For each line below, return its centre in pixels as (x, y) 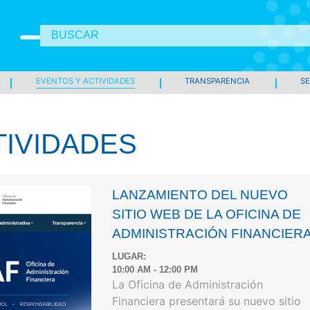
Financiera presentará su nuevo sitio (207, 301)
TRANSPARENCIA (218, 81)
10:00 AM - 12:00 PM (155, 270)
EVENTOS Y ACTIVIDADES (85, 81)
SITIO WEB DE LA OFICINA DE (207, 214)
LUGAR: (129, 257)
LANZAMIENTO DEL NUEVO (200, 194)
